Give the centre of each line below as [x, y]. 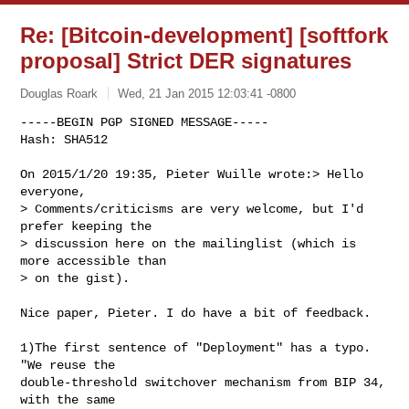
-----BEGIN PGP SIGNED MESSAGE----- [145, 122]
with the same [68, 399]
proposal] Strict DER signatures [186, 61]
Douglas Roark [59, 93]
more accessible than [94, 261]
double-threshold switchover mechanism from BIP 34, [203, 382]
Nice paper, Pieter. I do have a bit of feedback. [196, 313]
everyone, [53, 191]
